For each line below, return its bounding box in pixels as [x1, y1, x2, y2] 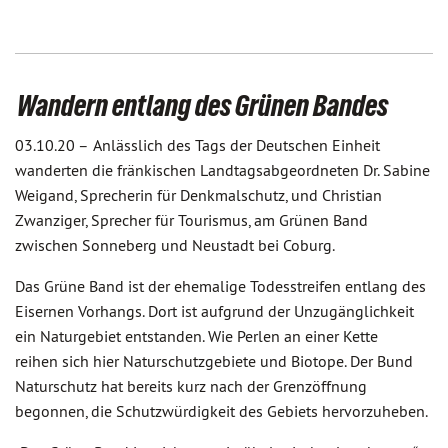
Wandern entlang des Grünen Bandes [17, 89, 388, 122]
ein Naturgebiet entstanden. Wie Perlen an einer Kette [15, 326, 378, 346]
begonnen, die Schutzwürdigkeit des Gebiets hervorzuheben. [15, 401, 428, 421]
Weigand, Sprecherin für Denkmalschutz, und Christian [15, 185, 382, 205]
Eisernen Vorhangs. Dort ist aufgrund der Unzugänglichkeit [15, 301, 414, 321]
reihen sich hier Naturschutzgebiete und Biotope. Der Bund [15, 351, 413, 371]
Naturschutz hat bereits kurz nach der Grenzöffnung [15, 376, 367, 396]
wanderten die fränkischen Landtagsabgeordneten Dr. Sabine [15, 160, 430, 180]
